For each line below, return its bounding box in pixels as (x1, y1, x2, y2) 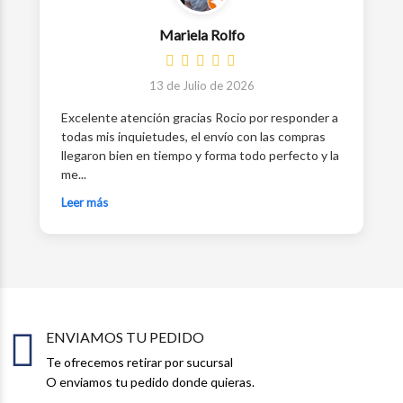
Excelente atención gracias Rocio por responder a (61, 110, 338, 125)
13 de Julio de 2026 (148, 78, 255, 93)
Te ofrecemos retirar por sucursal (46, 354, 233, 370)
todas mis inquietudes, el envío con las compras (61, 129, 326, 144)
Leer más (61, 195, 108, 210)
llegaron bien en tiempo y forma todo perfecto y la (61, 148, 339, 163)
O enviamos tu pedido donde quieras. (46, 374, 255, 390)
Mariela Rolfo (158, 26, 245, 43)
